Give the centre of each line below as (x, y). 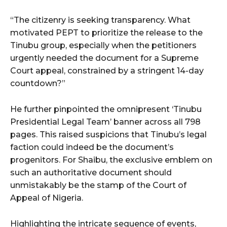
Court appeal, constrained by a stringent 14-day (107, 71)
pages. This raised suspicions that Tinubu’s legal (108, 135)
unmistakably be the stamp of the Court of (98, 185)
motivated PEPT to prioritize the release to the (106, 33)
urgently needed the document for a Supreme (104, 58)
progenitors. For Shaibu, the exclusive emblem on (111, 160)
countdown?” (38, 84)
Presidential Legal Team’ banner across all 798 (105, 122)
